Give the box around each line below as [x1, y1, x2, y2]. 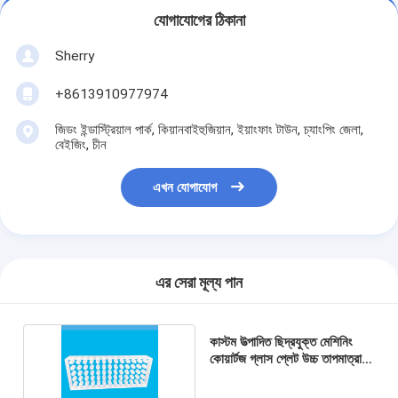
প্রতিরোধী [209, 367, 251, 384]
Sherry [54, 47, 94, 64]
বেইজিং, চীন [54, 136, 107, 153]
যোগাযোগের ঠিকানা [153, 12, 245, 30]
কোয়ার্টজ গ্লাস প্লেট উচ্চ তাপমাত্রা [209, 350, 362, 367]
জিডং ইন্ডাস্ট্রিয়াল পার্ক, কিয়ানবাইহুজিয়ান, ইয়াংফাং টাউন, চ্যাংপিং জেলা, [54, 121, 363, 138]
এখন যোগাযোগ [153, 179, 218, 196]
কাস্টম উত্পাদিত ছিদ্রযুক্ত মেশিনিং [209, 333, 353, 350]
